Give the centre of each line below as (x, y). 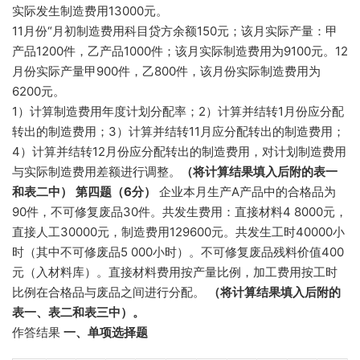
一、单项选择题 (106, 332)
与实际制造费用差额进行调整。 (96, 172)
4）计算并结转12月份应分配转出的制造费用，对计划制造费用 (179, 151)
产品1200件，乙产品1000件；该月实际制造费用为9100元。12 (180, 51)
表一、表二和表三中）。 (78, 312)
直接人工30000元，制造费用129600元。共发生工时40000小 (178, 232)
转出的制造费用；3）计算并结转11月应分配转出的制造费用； (178, 131)
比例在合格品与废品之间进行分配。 (110, 292)
